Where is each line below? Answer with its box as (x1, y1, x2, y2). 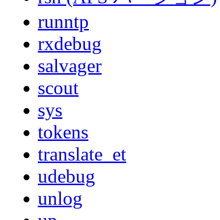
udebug (38, 165, 95, 187)
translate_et (38, 143, 126, 165)
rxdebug (38, 33, 102, 55)
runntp (38, 11, 89, 32)
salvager (38, 55, 102, 77)
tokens (38, 121, 88, 143)
